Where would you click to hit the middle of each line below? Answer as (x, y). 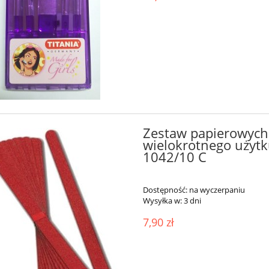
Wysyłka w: (162, 200)
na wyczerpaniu (217, 189)
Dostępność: (165, 189)
